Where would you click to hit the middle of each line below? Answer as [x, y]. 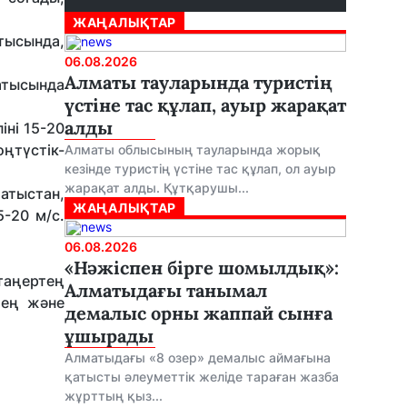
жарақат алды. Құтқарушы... [157, 188]
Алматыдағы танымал [166, 290]
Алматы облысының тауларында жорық [193, 149]
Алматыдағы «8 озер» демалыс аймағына [198, 357]
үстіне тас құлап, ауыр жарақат [205, 105]
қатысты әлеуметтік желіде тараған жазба [202, 377]
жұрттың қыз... [114, 396]
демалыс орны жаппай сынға [199, 313]
